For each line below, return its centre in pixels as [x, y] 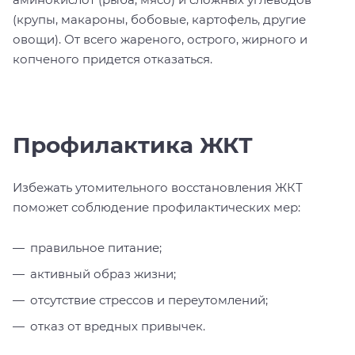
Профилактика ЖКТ [133, 145]
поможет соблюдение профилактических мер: [157, 207]
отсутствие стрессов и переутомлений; [149, 300]
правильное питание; [96, 247]
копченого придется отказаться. [113, 59]
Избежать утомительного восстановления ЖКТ [158, 187]
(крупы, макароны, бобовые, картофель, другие [159, 19]
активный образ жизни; [103, 273]
